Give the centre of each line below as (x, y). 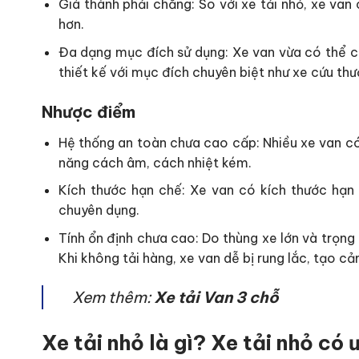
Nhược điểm (89, 111)
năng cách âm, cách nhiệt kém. (155, 162)
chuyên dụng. (99, 210)
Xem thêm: (113, 297)
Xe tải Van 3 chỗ (218, 297)
